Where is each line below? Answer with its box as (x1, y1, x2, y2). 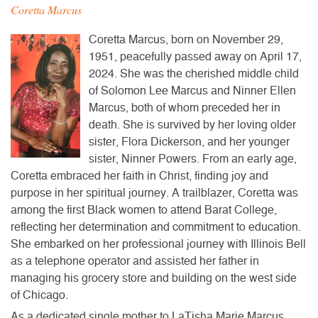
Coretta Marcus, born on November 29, (89, 33, 283, 45)
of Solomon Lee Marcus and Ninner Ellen (89, 84, 296, 97)
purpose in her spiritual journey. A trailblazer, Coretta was (11, 187, 298, 199)
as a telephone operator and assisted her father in (11, 255, 259, 267)
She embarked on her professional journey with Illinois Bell (11, 238, 306, 250)
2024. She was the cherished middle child (89, 67, 299, 79)
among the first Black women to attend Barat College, (11, 204, 277, 216)
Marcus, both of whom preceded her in (89, 102, 280, 114)
